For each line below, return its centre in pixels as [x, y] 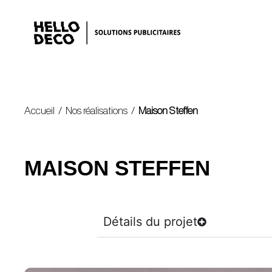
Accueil [40, 110]
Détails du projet [150, 222]
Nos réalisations [97, 110]
